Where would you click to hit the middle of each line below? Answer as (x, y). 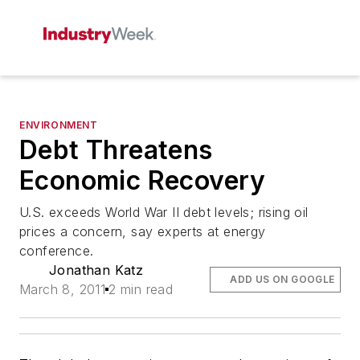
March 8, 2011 (63, 289)
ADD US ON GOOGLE (282, 279)
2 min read (141, 289)
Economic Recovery (143, 180)
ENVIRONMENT (59, 125)
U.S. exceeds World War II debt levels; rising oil (164, 212)
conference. (57, 251)
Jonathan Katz (96, 270)
